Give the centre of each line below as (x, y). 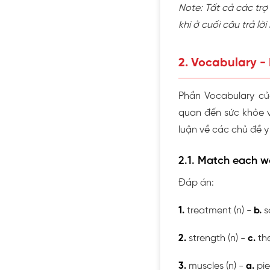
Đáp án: (196, 183)
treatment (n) (215, 210)
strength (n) (213, 238)
